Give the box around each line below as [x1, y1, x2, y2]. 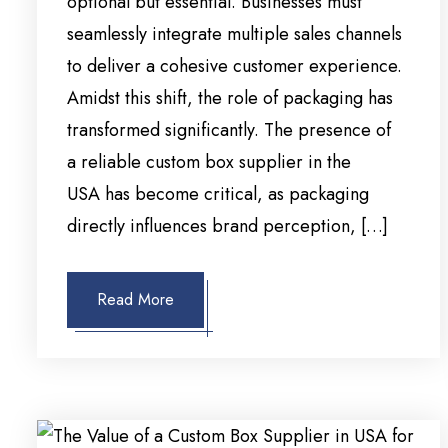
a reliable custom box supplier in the [67, 149, 351, 176]
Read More [97, 288, 174, 312]
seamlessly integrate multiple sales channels [67, 21, 402, 48]
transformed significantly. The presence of [67, 117, 391, 144]
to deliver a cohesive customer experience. [67, 53, 402, 80]
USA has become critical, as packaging [67, 181, 369, 208]
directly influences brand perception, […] [67, 213, 388, 240]
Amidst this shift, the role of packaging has [67, 85, 393, 112]
